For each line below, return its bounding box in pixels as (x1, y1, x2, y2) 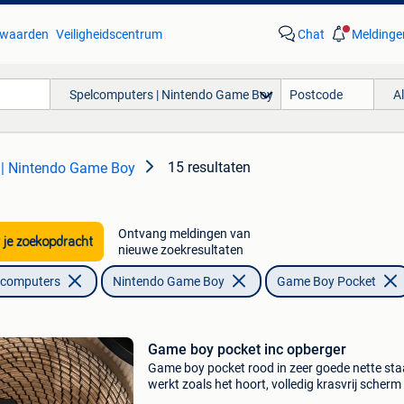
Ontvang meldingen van (117, 226, 251, 241)
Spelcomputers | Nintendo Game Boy (69, 87, 273, 102)
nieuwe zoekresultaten (117, 243, 243, 257)
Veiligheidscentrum (55, 27, 162, 41)
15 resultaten (168, 159, 251, 176)
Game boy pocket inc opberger (147, 341, 346, 358)
